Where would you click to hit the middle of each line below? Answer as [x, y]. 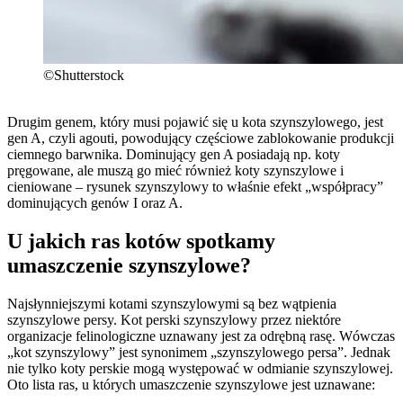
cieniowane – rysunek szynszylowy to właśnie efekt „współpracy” [195, 187]
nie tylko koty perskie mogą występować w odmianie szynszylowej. [200, 369]
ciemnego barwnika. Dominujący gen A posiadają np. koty [174, 155]
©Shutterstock [84, 76]
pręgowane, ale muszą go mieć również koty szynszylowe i [175, 171]
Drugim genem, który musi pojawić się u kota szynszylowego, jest [195, 122]
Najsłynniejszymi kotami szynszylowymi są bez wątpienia [172, 304]
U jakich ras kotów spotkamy [141, 242]
